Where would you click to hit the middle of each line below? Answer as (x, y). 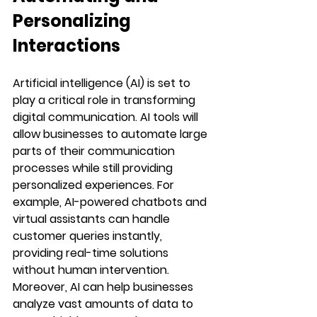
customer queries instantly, (89, 236)
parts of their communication (95, 151)
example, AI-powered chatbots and (111, 202)
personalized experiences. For (95, 185)
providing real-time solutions (92, 253)
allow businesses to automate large (111, 134)
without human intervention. (91, 270)
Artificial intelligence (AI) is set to (103, 83)
